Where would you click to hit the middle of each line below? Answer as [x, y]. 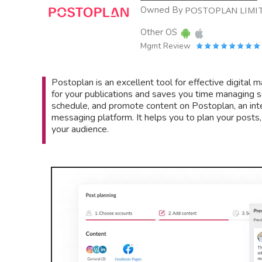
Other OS [159, 32]
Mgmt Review [166, 46]
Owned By [162, 10]
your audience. [80, 129]
